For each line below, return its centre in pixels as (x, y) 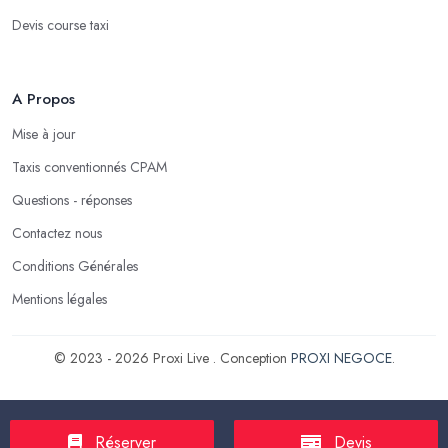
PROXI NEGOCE (341, 357)
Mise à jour (44, 133)
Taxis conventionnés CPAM (89, 166)
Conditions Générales (75, 265)
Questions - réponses (72, 199)
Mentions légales (59, 298)
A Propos (43, 98)
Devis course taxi (60, 24)
